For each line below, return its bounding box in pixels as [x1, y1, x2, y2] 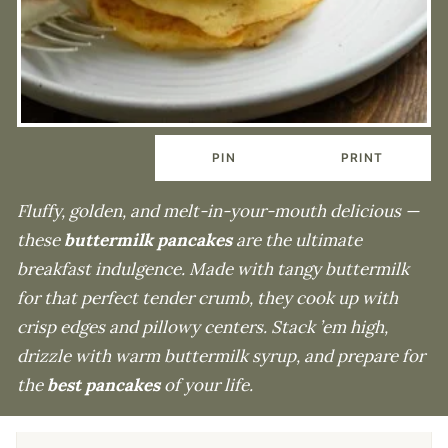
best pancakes [47, 374, 160, 397]
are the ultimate [232, 229, 362, 252]
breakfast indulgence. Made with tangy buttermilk [17, 258, 409, 281]
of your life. [160, 374, 253, 397]
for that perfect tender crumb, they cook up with [17, 287, 398, 310]
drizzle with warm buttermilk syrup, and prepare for [17, 345, 425, 368]
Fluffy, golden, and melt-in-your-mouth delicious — [17, 200, 419, 223]
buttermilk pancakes [64, 229, 232, 252]
